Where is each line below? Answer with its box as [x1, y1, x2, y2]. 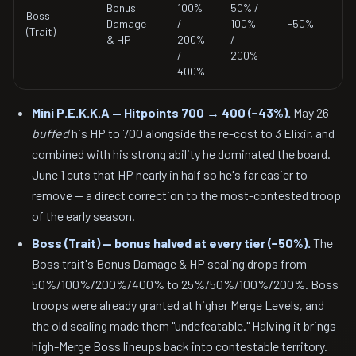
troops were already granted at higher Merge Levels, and [32, 297, 324, 312]
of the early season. [32, 208, 135, 223]
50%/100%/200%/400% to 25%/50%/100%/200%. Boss [32, 277, 339, 292]
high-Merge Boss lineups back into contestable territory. [32, 339, 327, 354]
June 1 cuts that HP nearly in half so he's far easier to [32, 167, 308, 182]
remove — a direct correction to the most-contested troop [32, 188, 341, 203]
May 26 [291, 105, 329, 120]
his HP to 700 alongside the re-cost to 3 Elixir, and [69, 126, 335, 141]
